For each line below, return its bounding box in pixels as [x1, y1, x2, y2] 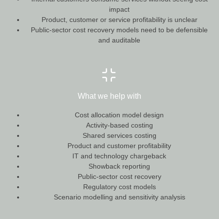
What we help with [78, 92, 141, 101]
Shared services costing [82, 131, 156, 140]
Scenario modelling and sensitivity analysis [53, 193, 185, 201]
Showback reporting [88, 162, 150, 171]
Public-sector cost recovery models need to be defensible [31, 25, 208, 34]
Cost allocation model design [75, 111, 164, 119]
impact [109, 5, 130, 13]
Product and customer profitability [67, 142, 171, 150]
